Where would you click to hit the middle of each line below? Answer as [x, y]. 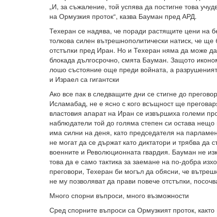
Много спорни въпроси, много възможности [119, 195]
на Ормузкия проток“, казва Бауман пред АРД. [123, 16]
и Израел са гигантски [84, 79]
